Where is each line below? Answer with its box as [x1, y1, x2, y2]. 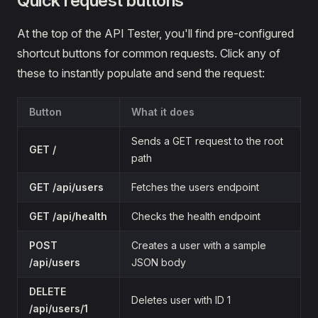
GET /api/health [29, 209, 107, 222]
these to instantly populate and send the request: [17, 65, 265, 80]
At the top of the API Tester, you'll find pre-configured [17, 26, 294, 40]
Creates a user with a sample [131, 238, 266, 251]
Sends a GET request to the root [131, 134, 283, 147]
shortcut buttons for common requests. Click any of [17, 45, 280, 60]
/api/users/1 [29, 302, 88, 314]
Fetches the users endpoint [131, 180, 259, 193]
